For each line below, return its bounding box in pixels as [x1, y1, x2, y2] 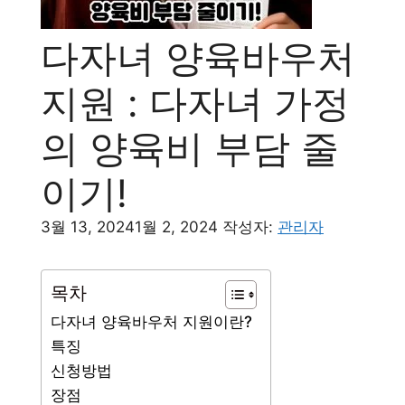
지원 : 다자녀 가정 [41, 80, 350, 126]
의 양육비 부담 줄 [41, 125, 339, 171]
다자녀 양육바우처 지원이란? [51, 313, 252, 331]
